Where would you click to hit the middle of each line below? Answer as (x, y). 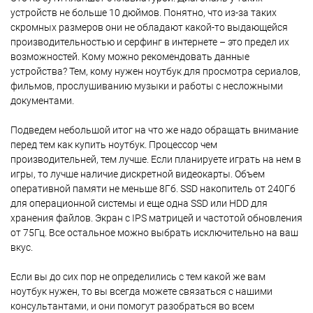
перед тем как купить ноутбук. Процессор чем (114, 145)
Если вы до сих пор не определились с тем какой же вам (138, 277)
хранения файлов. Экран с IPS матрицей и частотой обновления (156, 218)
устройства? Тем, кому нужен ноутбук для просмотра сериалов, (155, 71)
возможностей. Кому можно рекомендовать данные (130, 57)
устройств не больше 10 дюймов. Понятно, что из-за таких (144, 13)
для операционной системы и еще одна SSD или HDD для (139, 203)
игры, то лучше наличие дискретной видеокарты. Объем (138, 174)
